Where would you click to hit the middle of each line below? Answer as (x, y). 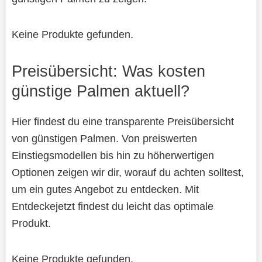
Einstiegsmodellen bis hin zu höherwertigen (113, 155)
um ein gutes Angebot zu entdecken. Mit (105, 189)
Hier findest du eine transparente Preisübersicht (123, 121)
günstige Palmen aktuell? (100, 91)
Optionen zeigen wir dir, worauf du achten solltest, (127, 172)
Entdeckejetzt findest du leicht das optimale (112, 206)
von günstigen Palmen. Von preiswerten (104, 138)
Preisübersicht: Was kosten (108, 71)
